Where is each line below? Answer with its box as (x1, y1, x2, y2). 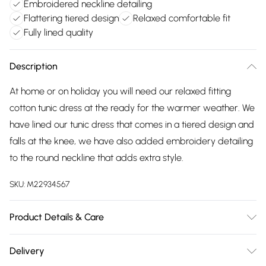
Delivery (9, 245, 45, 256)
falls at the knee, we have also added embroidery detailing (9, 135, 253, 147)
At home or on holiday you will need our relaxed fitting (9, 85, 231, 97)
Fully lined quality (24, 27, 93, 38)
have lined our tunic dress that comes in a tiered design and (9, 119, 254, 130)
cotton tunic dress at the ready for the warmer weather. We (9, 102, 255, 113)
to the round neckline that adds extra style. (9, 152, 183, 163)
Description (9, 61, 58, 72)
